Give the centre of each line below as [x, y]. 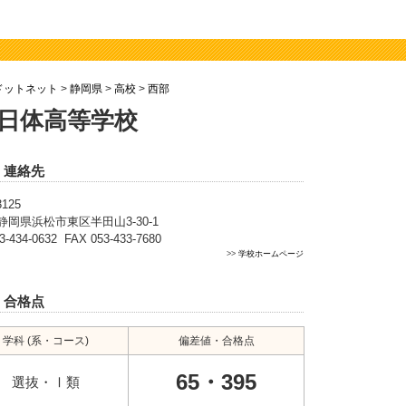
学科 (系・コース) [45, 341]
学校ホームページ [271, 254]
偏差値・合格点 [216, 341]
